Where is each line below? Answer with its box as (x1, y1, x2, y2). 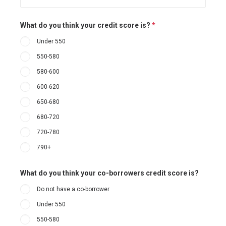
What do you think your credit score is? (20, 21, 152, 29)
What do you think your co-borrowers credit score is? (20, 169, 199, 177)
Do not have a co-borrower (37, 186, 109, 193)
